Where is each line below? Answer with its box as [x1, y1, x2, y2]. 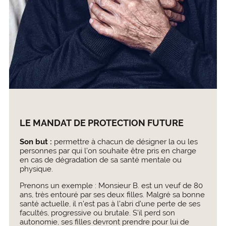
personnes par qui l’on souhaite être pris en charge [19, 146, 196, 155]
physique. [19, 164, 53, 174]
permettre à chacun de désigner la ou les [51, 137, 198, 146]
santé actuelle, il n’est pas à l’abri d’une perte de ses [19, 199, 200, 208]
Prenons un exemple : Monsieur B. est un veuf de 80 [19, 181, 203, 190]
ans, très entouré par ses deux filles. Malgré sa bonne [19, 190, 205, 199]
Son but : [19, 137, 52, 146]
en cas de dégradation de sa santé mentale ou [19, 155, 182, 164]
